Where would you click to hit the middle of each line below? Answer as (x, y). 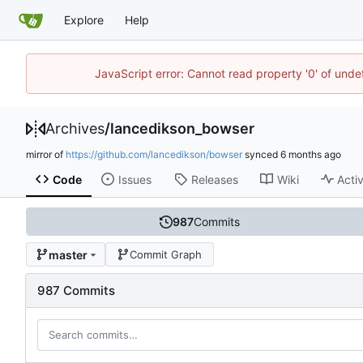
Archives (75, 128)
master (68, 254)
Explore (84, 19)
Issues (135, 179)
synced (261, 154)
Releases (214, 179)
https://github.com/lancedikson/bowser (154, 154)
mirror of (46, 154)
